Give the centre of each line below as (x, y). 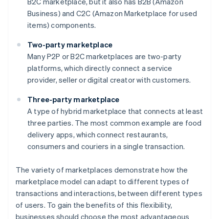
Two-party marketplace (70, 44)
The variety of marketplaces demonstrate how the (102, 169)
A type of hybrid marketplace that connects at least (115, 111)
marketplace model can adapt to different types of (102, 181)
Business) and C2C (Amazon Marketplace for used (112, 13)
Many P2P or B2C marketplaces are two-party (105, 56)
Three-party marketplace (74, 99)
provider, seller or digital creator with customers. (109, 79)
